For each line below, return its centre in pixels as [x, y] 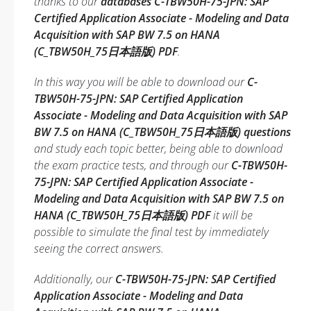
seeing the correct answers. [99, 249]
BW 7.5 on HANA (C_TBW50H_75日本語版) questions [162, 132]
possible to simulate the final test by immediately [151, 232]
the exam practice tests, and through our [133, 165]
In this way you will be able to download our [141, 82]
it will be [232, 215]
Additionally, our [75, 279]
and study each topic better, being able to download [158, 149]
